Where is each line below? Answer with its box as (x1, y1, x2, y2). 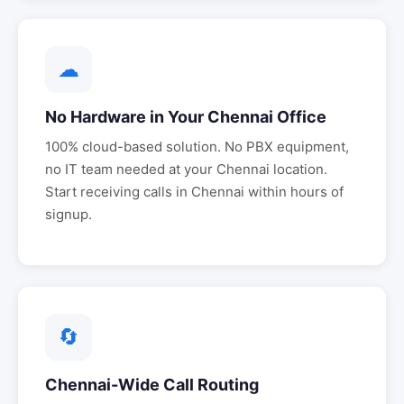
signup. (45, 206, 92, 223)
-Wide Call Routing (111, 375, 259, 394)
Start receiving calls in (45, 183, 191, 200)
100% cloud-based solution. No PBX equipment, (45, 138, 349, 155)
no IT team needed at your (45, 161, 216, 178)
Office (273, 107, 326, 126)
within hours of (244, 183, 344, 200)
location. (270, 161, 327, 178)
